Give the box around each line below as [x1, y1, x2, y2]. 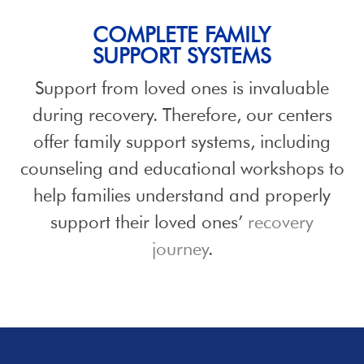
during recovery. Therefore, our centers [32, 104, 332, 125]
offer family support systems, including [33, 131, 331, 152]
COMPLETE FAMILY [93, 22, 271, 47]
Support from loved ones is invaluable [35, 77, 329, 98]
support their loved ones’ [50, 211, 248, 232]
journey [151, 238, 209, 259]
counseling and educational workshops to [19, 158, 344, 179]
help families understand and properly [33, 184, 331, 206]
